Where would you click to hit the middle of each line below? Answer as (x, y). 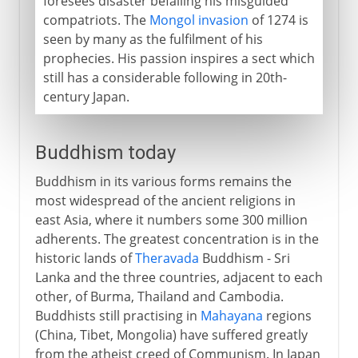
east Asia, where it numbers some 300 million (171, 219)
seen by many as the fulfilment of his (153, 39)
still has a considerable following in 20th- (165, 77)
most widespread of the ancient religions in (165, 200)
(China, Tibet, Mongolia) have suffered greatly (171, 334)
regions (287, 315)
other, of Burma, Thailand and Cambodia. (159, 296)
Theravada (167, 258)
